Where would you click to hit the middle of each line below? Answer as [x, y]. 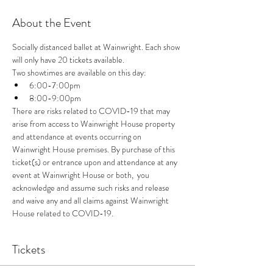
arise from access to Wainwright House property [94, 124]
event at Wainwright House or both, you [82, 175]
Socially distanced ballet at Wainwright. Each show [97, 47]
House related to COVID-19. [63, 213]
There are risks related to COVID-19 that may [92, 111]
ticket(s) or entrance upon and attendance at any [96, 162]
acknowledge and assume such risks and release [92, 188]
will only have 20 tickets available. [68, 60]
